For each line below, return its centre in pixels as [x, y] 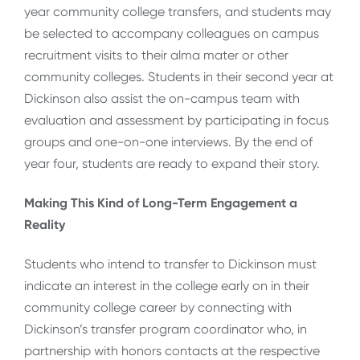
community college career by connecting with [158, 308]
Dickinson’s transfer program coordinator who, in [166, 329]
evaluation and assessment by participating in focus [176, 120]
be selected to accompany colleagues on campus [172, 33]
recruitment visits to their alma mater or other [156, 55]
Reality [45, 225]
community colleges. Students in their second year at [179, 76]
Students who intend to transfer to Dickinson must [170, 264]
